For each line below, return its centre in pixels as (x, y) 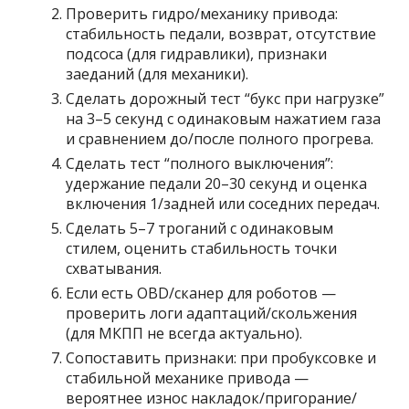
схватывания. (114, 269)
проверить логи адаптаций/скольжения (212, 314)
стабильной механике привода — (188, 378)
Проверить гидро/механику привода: (202, 14)
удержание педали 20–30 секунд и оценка (217, 184)
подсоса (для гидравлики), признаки (197, 54)
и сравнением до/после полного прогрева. (220, 139)
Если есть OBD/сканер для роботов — (201, 294)
